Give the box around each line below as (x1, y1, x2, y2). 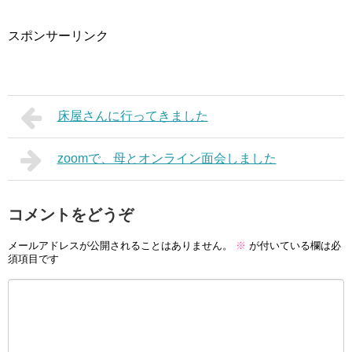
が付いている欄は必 (246, 239, 341, 251)
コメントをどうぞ (8, 205, 134, 223)
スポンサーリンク (8, 28, 108, 42)
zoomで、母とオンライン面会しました (57, 151, 277, 165)
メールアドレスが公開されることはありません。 (8, 239, 233, 251)
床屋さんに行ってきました (57, 108, 208, 123)
